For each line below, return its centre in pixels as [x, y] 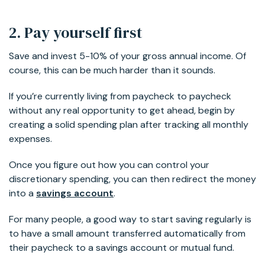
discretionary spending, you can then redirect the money [132, 179]
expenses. [30, 138]
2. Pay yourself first [76, 32]
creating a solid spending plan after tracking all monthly [129, 124]
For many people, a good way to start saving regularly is [130, 219]
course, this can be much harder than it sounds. [112, 70]
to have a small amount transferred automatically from [127, 233]
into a [22, 193]
